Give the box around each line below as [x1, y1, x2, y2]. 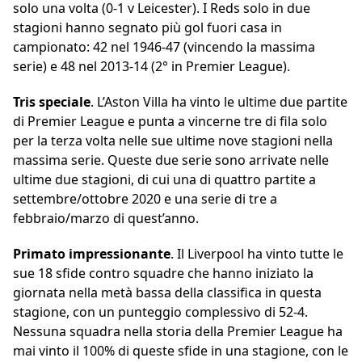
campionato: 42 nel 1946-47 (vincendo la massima [13, 38, 315, 57]
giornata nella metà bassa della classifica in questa [13, 284, 322, 302]
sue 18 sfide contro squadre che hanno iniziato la [13, 264, 314, 283]
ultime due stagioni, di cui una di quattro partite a [13, 170, 316, 189]
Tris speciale [13, 93, 90, 112]
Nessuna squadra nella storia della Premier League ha [13, 322, 343, 341]
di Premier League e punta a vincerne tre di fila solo [13, 112, 327, 131]
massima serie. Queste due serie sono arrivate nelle [13, 151, 329, 170]
